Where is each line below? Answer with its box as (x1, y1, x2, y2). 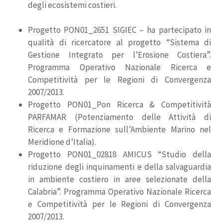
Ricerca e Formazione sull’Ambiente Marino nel (28, 124, 211, 135)
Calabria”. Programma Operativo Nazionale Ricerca (28, 186, 211, 197)
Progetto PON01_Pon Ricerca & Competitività (28, 99, 211, 110)
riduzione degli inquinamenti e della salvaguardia (28, 161, 211, 172)
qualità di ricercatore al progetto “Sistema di (28, 37, 211, 48)
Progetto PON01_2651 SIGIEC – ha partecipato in (28, 24, 211, 35)
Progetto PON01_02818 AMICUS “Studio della (28, 149, 211, 160)
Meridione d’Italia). (28, 136, 96, 147)
